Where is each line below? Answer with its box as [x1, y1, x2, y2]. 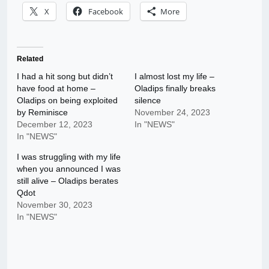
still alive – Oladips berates [17, 176, 118, 186]
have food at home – [17, 83, 95, 94]
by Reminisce [17, 107, 68, 118]
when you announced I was [17, 164, 121, 174]
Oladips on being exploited [17, 95, 118, 106]
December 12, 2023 [17, 119, 92, 130]
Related [17, 55, 43, 64]
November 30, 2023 [17, 200, 92, 210]
